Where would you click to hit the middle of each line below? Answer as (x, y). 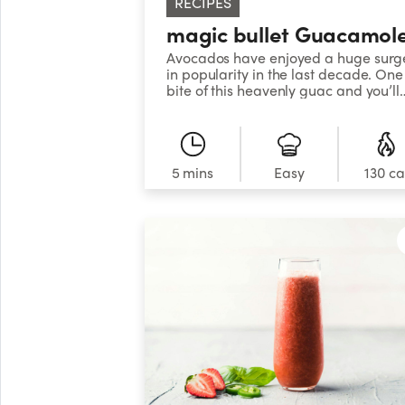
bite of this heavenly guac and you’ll (283, 90)
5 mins (192, 172)
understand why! (221, 107)
